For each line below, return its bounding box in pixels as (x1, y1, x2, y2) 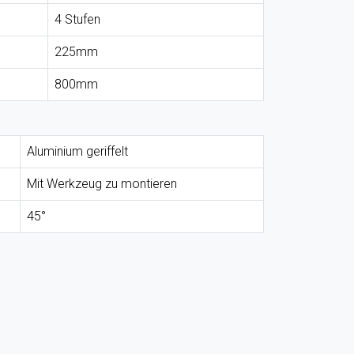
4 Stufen (55, 12, 100, 27)
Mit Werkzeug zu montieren (27, 176, 177, 191)
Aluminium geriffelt (27, 144, 128, 159)
